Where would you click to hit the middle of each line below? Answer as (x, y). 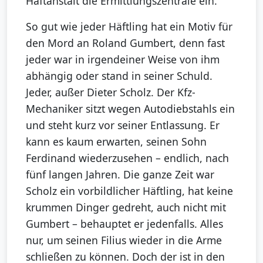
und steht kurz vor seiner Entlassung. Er (123, 125)
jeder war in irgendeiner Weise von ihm (123, 60)
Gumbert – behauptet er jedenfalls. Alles (124, 224)
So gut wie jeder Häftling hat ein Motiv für (129, 27)
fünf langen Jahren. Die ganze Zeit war (120, 175)
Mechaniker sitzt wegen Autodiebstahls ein (130, 109)
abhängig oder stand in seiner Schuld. (119, 76)
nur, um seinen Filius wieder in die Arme (124, 240)
